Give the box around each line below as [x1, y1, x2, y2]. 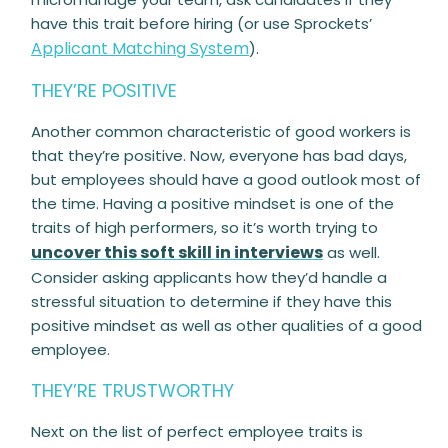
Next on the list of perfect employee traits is [31, 421, 363, 442]
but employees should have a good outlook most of [31, 169, 421, 190]
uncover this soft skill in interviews [31, 241, 323, 264]
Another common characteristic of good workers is [31, 121, 411, 142]
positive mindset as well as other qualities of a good [31, 315, 422, 336]
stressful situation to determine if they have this [31, 291, 392, 312]
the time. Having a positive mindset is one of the [31, 193, 394, 214]
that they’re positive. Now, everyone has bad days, [31, 145, 407, 166]
